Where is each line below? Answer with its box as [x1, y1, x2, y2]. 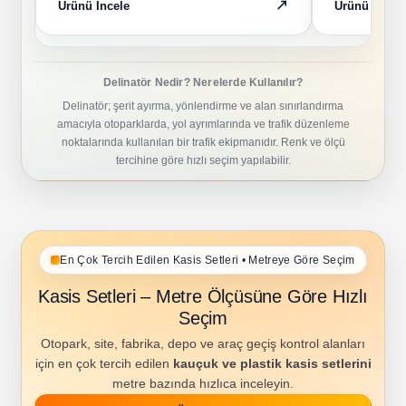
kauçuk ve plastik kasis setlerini [172, 357, 372, 371]
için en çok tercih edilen [34, 357, 173, 371]
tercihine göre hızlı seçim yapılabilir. [115, 154, 291, 167]
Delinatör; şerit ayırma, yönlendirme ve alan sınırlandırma [63, 100, 343, 112]
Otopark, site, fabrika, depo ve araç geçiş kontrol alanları [41, 337, 365, 351]
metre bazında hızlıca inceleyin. [112, 377, 294, 391]
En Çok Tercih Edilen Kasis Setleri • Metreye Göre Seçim [60, 254, 355, 266]
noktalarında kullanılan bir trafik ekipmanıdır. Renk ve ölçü [61, 136, 345, 149]
